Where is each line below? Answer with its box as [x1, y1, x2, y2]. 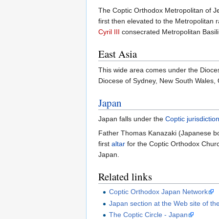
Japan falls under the [98, 115, 165, 123]
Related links [98, 170, 152, 184]
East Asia [98, 47, 137, 61]
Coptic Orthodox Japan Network [109, 188, 208, 196]
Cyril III [98, 28, 120, 36]
